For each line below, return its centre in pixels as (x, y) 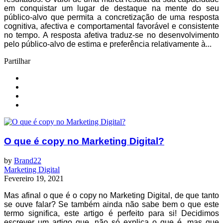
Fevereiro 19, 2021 (34, 178)
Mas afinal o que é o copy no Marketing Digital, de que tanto (111, 195)
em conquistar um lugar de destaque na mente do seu (111, 8)
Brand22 (28, 160)
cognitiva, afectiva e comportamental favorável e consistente (111, 26)
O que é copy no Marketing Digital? (84, 141)
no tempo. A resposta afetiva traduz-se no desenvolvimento (111, 35)
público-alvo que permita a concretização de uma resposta (111, 17)
